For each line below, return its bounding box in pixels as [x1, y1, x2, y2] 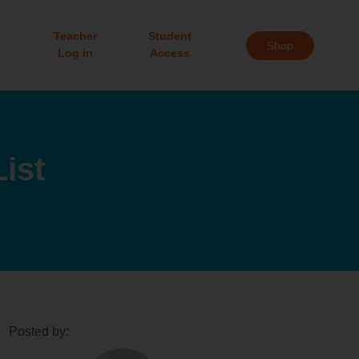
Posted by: [8, 325, 69, 339]
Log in [58, 46, 94, 60]
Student [148, 30, 192, 43]
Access [150, 46, 191, 60]
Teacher [54, 30, 98, 43]
